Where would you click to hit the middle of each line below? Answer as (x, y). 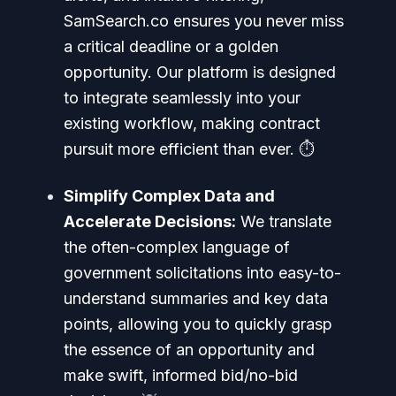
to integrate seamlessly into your (182, 97)
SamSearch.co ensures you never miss (204, 20)
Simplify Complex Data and (169, 195)
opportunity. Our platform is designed (200, 72)
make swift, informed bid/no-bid (181, 375)
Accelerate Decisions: (150, 221)
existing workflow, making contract (192, 123)
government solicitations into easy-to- (202, 272)
